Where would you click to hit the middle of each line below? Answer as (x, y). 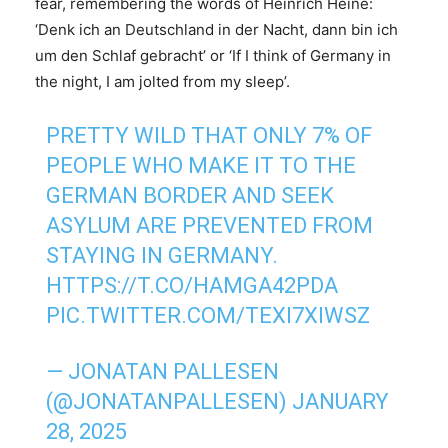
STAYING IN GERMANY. (162, 256)
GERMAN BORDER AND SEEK (190, 196)
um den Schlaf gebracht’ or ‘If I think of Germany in (213, 56)
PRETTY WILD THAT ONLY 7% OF (209, 136)
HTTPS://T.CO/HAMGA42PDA (192, 286)
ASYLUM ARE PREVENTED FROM (210, 226)
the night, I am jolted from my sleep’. (162, 82)
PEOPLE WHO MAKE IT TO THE (201, 166)
